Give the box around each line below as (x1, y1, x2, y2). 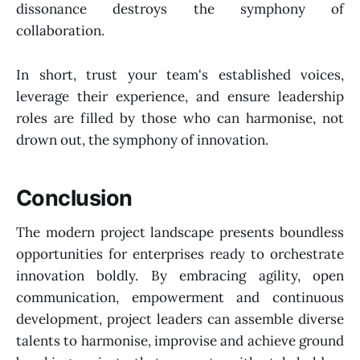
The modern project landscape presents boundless (16, 223, 344, 241)
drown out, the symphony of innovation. (16, 130, 268, 149)
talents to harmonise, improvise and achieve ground (16, 331, 344, 350)
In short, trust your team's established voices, (16, 65, 344, 84)
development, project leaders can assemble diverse (16, 309, 344, 328)
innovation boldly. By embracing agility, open (16, 266, 344, 284)
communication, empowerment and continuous (16, 288, 344, 306)
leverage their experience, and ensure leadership (16, 87, 344, 105)
